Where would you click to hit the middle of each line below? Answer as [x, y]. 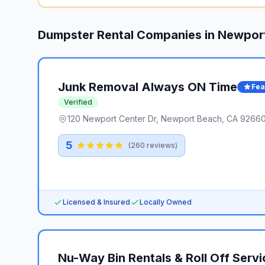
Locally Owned [166, 202]
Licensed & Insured [96, 202]
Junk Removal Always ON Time [148, 87]
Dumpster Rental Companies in [128, 35]
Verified [78, 102]
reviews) [161, 145]
